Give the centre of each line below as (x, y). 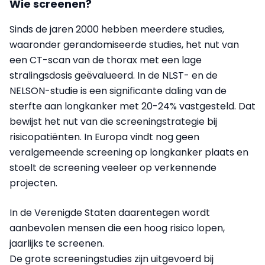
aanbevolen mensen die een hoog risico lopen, (117, 228)
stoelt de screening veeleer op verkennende (113, 168)
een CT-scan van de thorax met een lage (106, 60)
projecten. (35, 183)
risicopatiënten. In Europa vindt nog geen (104, 137)
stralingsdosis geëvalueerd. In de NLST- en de (114, 76)
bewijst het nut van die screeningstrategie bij (113, 122)
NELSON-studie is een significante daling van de (118, 91)
